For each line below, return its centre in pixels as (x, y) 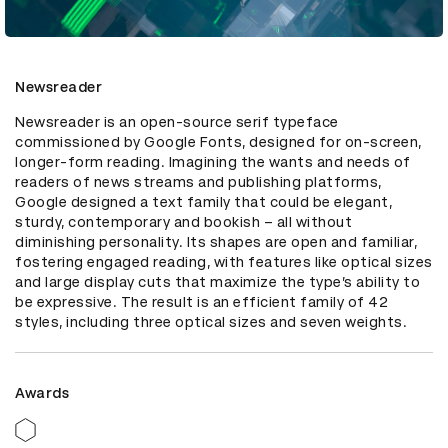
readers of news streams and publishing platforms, (198, 181)
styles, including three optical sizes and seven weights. (211, 321)
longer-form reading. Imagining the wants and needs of (213, 161)
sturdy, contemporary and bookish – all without (183, 221)
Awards (42, 392)
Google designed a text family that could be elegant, (203, 201)
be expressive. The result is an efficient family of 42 (201, 301)
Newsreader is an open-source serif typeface (177, 121)
